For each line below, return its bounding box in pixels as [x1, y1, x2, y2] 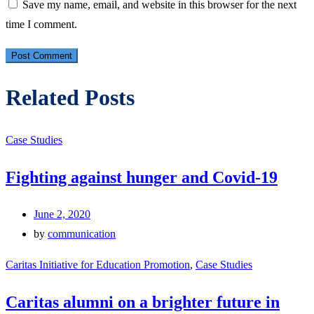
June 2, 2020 [34, 207, 90, 220]
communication [48, 227, 116, 240]
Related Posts [6, 85, 135, 111]
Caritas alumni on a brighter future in [6, 292, 280, 311]
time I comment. [6, 18, 77, 30]
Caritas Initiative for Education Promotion [6, 258, 190, 271]
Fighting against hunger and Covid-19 [6, 168, 278, 186]
